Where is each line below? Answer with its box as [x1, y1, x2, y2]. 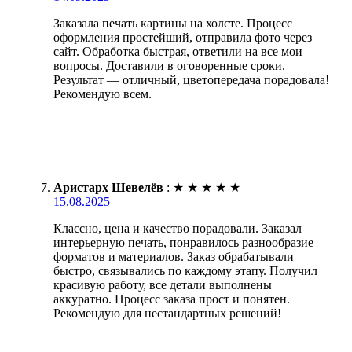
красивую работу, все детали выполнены [53, 278, 272, 292]
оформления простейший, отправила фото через [53, 31, 312, 45]
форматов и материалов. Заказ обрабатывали [53, 250, 294, 264]
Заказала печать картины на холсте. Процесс [53, 16, 292, 31]
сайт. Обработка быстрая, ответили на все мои [53, 45, 302, 59]
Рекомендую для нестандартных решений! [53, 306, 281, 321]
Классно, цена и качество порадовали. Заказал [53, 222, 302, 236]
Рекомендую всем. [53, 87, 152, 101]
